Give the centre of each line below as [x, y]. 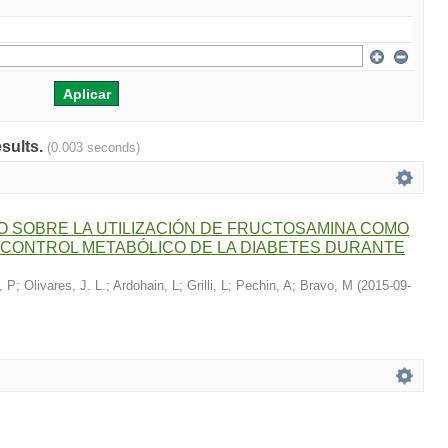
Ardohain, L [146, 285]
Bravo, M [326, 285]
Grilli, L [207, 285]
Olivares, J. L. [65, 285]
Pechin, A [264, 285]
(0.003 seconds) [93, 147]
